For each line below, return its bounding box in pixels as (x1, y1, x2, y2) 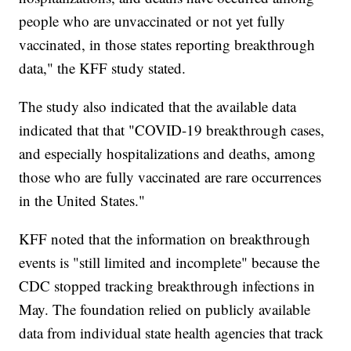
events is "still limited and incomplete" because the (19, 252, 320, 273)
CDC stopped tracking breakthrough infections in (19, 276, 316, 296)
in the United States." (19, 190, 146, 211)
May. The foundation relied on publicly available (19, 299, 311, 320)
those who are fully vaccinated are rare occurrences (19, 167, 322, 187)
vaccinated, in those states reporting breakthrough (19, 34, 316, 55)
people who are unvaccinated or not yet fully (19, 11, 286, 31)
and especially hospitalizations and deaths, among (19, 143, 317, 164)
